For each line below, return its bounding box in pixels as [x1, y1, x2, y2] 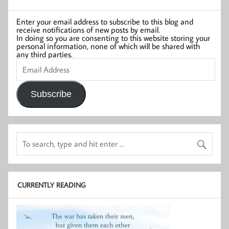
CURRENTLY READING [17, 180, 85, 190]
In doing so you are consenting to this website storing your [16, 32, 210, 43]
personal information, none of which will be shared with [16, 40, 200, 51]
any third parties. [16, 49, 73, 59]
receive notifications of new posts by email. [16, 24, 160, 35]
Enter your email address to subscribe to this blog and [16, 16, 193, 27]
